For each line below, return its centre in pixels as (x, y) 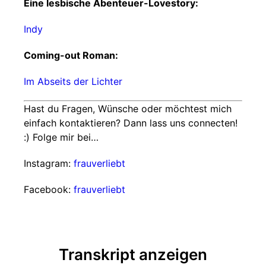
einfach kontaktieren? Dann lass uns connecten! (131, 123)
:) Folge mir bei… (61, 137)
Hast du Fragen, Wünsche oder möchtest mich (128, 109)
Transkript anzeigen (133, 254)
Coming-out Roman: (71, 55)
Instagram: (49, 163)
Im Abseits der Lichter (73, 81)
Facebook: (49, 189)
